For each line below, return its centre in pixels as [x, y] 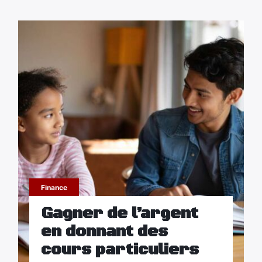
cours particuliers [120, 250]
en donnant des [104, 232]
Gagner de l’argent [119, 213]
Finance [54, 187]
